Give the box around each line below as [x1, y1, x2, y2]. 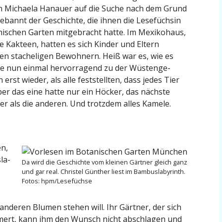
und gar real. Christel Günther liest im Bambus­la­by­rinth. [21, 167, 185, 176]
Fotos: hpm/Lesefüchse [21, 176, 92, 186]
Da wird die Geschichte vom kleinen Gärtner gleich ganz [21, 158, 187, 167]
